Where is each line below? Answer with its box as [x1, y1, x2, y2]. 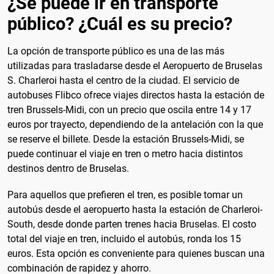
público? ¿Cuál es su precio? [7, 13, 232, 35]
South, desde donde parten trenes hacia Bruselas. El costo [7, 218, 256, 231]
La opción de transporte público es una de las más [7, 45, 224, 57]
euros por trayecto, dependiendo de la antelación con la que [7, 119, 263, 131]
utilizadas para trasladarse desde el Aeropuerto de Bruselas [7, 60, 262, 72]
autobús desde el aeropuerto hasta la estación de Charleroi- [7, 204, 262, 216]
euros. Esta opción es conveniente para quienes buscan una [7, 248, 265, 260]
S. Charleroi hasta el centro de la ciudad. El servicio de [7, 75, 239, 87]
